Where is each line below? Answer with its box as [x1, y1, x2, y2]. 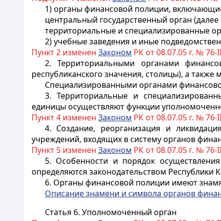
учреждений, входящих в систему [32, 134, 163, 145]
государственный [99, 14, 169, 25]
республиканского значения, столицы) [32, 69, 181, 79]
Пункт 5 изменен [32, 145, 98, 155]
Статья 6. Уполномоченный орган [44, 207, 177, 218]
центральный [44, 14, 100, 25]
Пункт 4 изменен [32, 112, 98, 123]
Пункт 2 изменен [32, 47, 98, 58]
